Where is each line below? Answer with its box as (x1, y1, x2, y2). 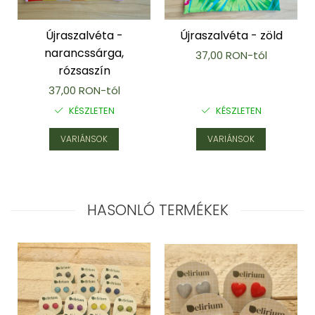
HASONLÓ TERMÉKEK (86, 199, 229, 220)
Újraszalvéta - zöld (179, 27, 283, 44)
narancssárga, (44, 44, 124, 61)
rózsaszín (58, 62, 110, 79)
